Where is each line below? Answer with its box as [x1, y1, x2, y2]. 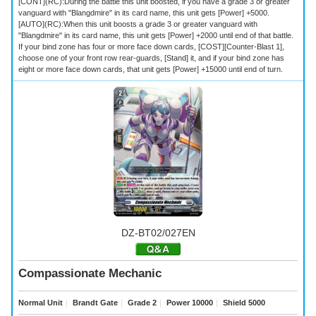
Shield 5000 [221, 298, 265, 307]
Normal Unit [18, 298, 63, 307]
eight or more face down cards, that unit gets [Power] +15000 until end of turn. [18, 64, 283, 73]
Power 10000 [164, 298, 213, 307]
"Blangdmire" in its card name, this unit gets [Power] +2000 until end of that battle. [18, 30, 293, 39]
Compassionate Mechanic [18, 267, 162, 281]
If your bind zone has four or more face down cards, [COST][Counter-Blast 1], [18, 42, 284, 51]
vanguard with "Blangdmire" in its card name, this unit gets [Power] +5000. [18, 8, 269, 17]
